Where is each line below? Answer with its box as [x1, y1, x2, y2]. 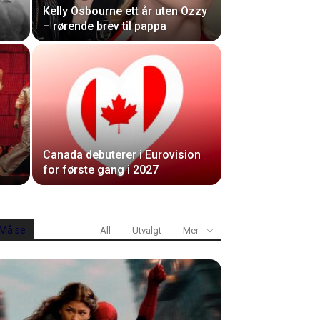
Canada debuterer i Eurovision [43, 148, 201, 161]
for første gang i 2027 [43, 163, 159, 176]
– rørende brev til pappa [43, 19, 166, 33]
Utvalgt [132, 225, 161, 236]
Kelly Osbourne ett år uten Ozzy [43, 4, 207, 18]
